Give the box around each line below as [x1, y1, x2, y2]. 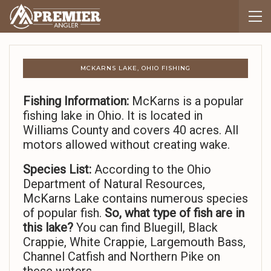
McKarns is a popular [129, 94, 244, 109]
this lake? [23, 220, 76, 235]
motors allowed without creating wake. [23, 137, 230, 152]
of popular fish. [23, 206, 105, 221]
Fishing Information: [23, 94, 129, 109]
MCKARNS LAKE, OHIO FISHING [80, 64, 191, 73]
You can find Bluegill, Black [76, 220, 218, 235]
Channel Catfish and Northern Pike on [23, 249, 220, 264]
